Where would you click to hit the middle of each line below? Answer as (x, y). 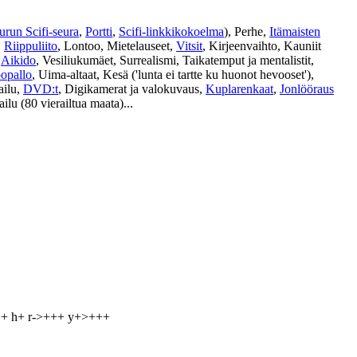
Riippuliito (31, 46)
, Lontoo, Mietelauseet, (117, 46)
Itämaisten (295, 32)
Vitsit (189, 46)
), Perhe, (247, 32)
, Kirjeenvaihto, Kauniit (262, 46)
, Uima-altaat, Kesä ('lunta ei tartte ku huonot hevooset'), (173, 75)
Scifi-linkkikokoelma (171, 32)
